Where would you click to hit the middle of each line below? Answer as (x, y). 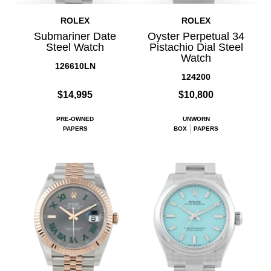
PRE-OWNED (75, 119)
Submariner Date (75, 36)
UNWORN (196, 119)
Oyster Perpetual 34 (196, 36)
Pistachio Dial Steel (196, 47)
